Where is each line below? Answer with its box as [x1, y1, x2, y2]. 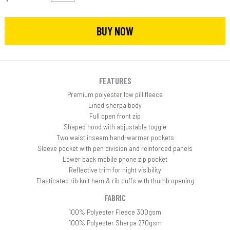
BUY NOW [97, 24, 133, 38]
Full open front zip [89, 111, 141, 121]
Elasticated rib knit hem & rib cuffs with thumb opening [36, 176, 194, 185]
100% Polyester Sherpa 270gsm [68, 218, 162, 227]
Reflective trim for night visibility [69, 165, 161, 175]
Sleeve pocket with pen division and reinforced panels [37, 144, 193, 153]
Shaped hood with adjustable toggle [64, 122, 166, 131]
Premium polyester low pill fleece [67, 90, 163, 99]
